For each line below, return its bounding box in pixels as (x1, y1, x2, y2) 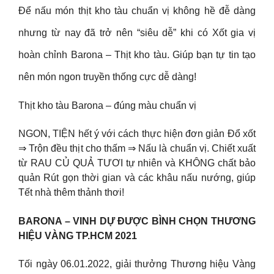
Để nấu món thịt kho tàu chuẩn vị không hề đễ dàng (18, 5, 256, 16)
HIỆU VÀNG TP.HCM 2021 (18, 230, 137, 241)
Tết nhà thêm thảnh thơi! (18, 187, 124, 198)
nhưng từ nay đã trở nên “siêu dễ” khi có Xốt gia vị (18, 27, 256, 38)
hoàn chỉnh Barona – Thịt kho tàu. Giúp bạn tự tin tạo (18, 49, 256, 60)
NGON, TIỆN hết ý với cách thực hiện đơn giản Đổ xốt (18, 128, 256, 139)
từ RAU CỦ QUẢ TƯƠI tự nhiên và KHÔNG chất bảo (18, 158, 256, 169)
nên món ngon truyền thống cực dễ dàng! (18, 71, 196, 82)
